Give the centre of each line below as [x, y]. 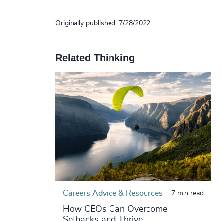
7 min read [187, 193]
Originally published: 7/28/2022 [103, 23]
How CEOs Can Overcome [115, 209]
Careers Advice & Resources [112, 193]
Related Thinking [95, 57]
